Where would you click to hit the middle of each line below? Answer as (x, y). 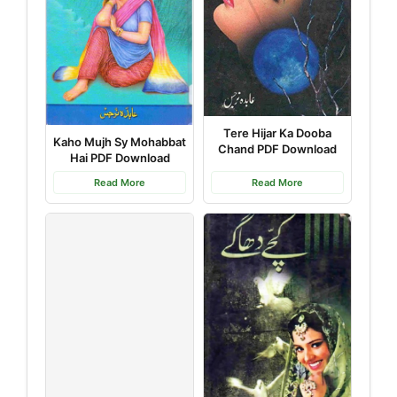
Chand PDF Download (277, 149)
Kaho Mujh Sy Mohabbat (120, 142)
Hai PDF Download (120, 158)
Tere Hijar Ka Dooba (277, 133)
